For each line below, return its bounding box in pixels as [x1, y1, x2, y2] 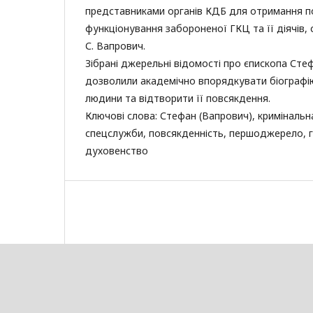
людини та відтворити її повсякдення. [85, 92, 270, 105]
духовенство [85, 144, 148, 157]
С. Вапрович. [85, 39, 145, 52]
